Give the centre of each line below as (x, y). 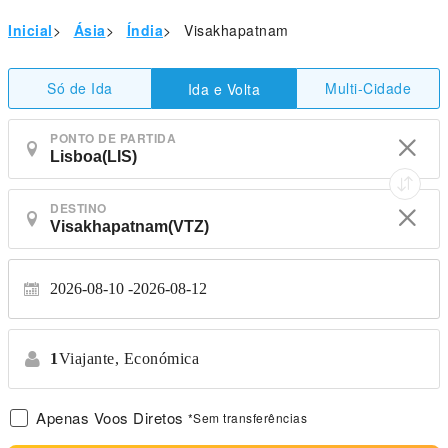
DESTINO (78, 208)
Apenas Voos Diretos (110, 417)
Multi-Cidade (368, 88)
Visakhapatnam (236, 30)
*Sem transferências (247, 417)
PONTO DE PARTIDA (113, 138)
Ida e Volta (224, 88)
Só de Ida (80, 88)
